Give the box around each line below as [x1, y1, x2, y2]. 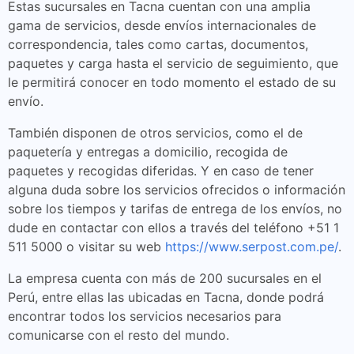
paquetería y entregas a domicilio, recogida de [8, 144, 288, 160]
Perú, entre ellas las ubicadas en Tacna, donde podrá [8, 289, 324, 305]
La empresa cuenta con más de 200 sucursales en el [8, 270, 322, 286]
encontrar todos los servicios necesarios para [8, 308, 281, 324]
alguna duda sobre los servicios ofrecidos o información [8, 182, 345, 198]
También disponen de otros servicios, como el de [8, 125, 303, 141]
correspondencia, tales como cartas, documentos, [8, 36, 308, 52]
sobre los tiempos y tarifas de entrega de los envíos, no [8, 201, 342, 217]
